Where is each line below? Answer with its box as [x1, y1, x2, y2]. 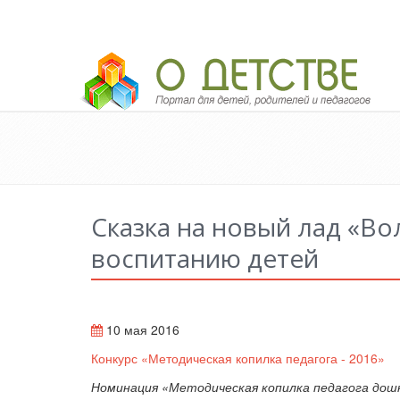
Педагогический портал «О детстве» [79, 51, 304, 70]
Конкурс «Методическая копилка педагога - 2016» [91, 349, 385, 367]
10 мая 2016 [103, 321, 179, 338]
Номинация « [91, 378, 169, 396]
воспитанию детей [91, 241, 319, 275]
